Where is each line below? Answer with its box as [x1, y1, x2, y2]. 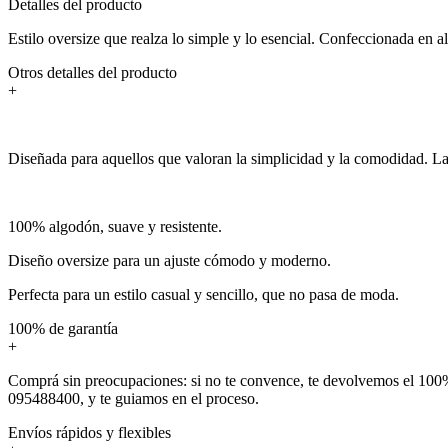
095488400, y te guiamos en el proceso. [8, 389, 259, 407]
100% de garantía [8, 319, 118, 337]
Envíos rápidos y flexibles [8, 423, 171, 441]
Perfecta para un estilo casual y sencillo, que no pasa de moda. [8, 285, 399, 303]
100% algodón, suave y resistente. [8, 217, 222, 235]
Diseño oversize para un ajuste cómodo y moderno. [8, 251, 331, 269]
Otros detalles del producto [8, 63, 177, 81]
